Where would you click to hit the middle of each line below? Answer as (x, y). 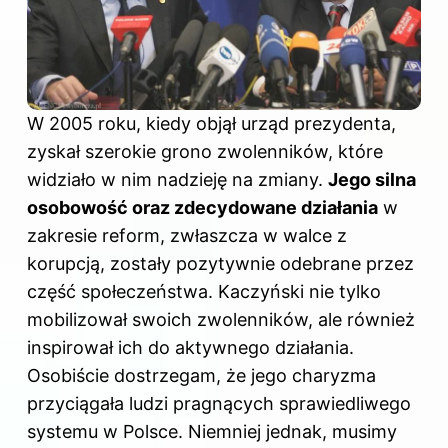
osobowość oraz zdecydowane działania (202, 208)
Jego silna (372, 180)
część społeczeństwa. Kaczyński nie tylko (204, 292)
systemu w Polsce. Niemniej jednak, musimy (212, 432)
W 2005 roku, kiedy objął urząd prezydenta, (211, 124)
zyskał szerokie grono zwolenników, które (205, 152)
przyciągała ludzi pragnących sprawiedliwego (219, 404)
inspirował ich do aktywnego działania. (190, 348)
